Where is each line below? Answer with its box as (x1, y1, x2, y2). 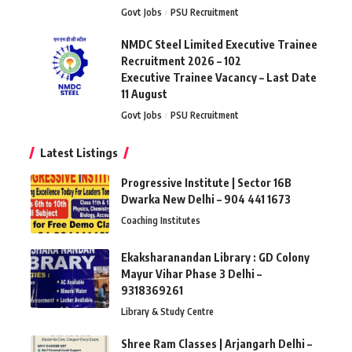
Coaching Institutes (121, 214, 200, 227)
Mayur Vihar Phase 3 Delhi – (121, 267, 262, 281)
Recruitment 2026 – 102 (121, 54, 241, 68)
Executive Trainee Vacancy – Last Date (121, 71, 317, 85)
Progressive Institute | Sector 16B (121, 176, 291, 190)
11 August (121, 87, 167, 101)
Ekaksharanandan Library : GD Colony (121, 251, 310, 265)
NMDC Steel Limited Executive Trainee (121, 38, 317, 52)
